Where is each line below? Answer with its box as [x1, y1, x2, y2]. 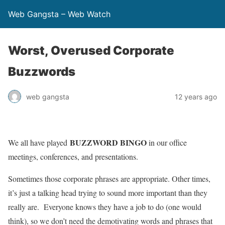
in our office [147, 137, 187, 148]
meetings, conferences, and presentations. [8, 151, 138, 162]
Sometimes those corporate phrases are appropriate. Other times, [8, 173, 210, 184]
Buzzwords [8, 64, 75, 79]
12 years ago [175, 92, 217, 101]
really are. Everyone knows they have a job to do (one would [8, 201, 201, 212]
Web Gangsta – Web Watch [8, 9, 110, 19]
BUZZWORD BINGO [70, 137, 147, 148]
